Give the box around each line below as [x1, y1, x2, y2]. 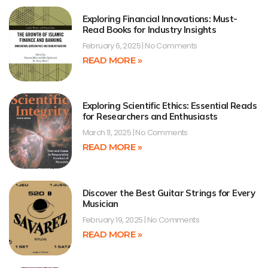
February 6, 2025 [82, 40, 142, 52]
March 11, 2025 [82, 127, 133, 139]
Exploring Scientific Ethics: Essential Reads [82, 100, 257, 112]
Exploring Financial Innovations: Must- [82, 13, 237, 25]
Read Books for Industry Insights [82, 24, 217, 36]
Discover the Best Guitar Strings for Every [82, 187, 255, 199]
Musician [82, 197, 118, 209]
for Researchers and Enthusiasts [82, 111, 218, 123]
